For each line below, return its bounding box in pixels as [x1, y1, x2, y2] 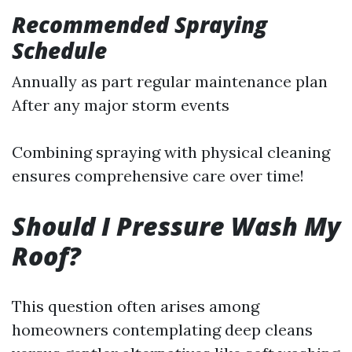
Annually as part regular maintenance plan [12, 71, 328, 91]
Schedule [12, 35, 107, 65]
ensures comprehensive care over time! [12, 166, 304, 185]
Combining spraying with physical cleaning [12, 142, 330, 162]
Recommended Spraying [12, 9, 267, 39]
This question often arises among [12, 296, 259, 316]
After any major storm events [12, 95, 229, 115]
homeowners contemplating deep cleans [12, 320, 313, 339]
